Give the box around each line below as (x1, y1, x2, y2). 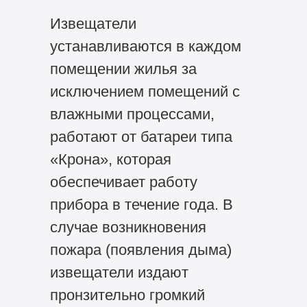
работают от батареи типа (49, 128, 232, 146)
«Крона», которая (49, 151, 171, 169)
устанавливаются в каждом (49, 38, 241, 56)
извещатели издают (49, 264, 188, 282)
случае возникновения (49, 219, 206, 236)
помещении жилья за (49, 60, 197, 78)
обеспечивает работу (49, 173, 197, 191)
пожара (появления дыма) (49, 241, 232, 259)
